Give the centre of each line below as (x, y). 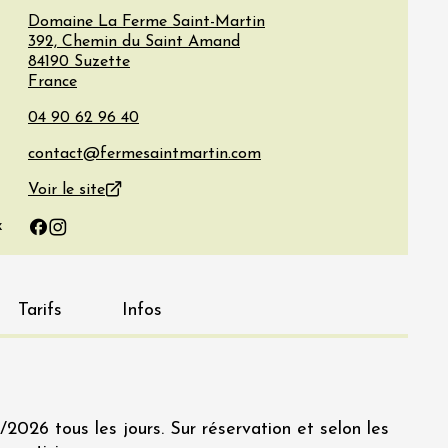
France (52, 82)
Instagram (84, 236)
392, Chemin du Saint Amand (134, 42)
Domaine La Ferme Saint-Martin (146, 22)
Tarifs (40, 310)
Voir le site (66, 190)
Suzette (102, 62)
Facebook (61, 236)
